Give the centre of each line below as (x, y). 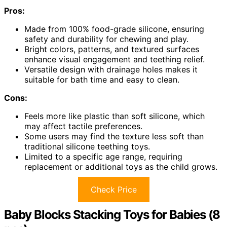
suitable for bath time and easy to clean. (102, 80)
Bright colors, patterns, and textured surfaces (112, 49)
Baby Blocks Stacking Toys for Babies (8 (112, 215)
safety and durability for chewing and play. (106, 39)
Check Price (113, 190)
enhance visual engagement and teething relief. (115, 60)
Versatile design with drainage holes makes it (111, 70)
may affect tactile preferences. (83, 126)
